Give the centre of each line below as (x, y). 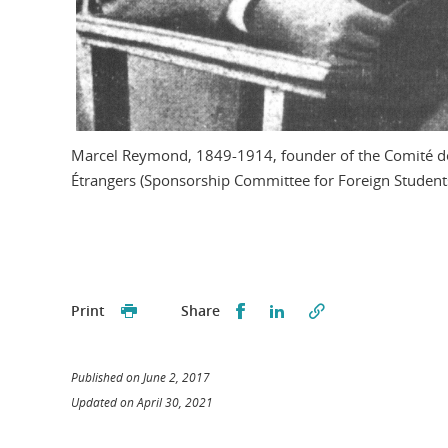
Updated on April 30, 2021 (142, 402)
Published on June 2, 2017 (140, 377)
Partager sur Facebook (332, 309)
